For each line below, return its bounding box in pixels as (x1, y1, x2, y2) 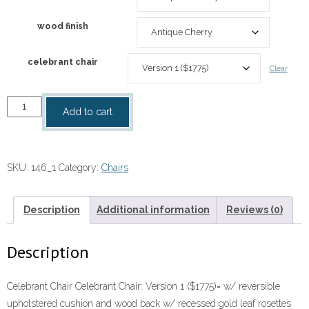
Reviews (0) (226, 204, 283, 216)
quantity (6, 150, 41, 161)
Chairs (101, 162, 128, 174)
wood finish (37, 21, 88, 32)
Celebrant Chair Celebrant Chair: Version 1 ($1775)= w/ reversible (7, 281, 280, 292)
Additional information (97, 204, 210, 216)
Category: (59, 162, 101, 174)
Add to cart (62, 106, 112, 118)
